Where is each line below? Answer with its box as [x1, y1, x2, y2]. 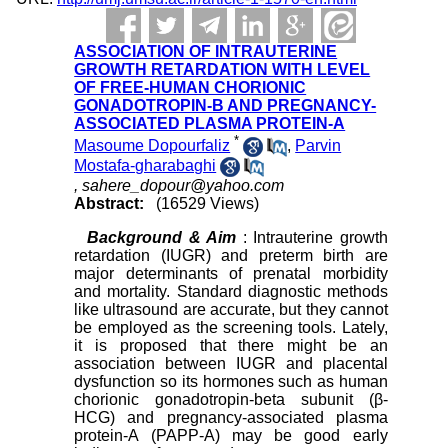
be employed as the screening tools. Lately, [74, 319, 388, 337]
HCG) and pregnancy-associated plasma [74, 409, 388, 427]
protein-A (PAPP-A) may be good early [74, 427, 388, 445]
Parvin [295, 137, 342, 155]
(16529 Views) [156, 195, 260, 213]
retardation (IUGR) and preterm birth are [74, 247, 388, 265]
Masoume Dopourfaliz [74, 137, 231, 155]
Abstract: [74, 195, 145, 213]
